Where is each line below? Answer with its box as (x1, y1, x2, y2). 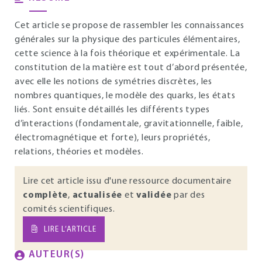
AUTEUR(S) (29, 250, 85, 260)
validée (136, 191, 172, 200)
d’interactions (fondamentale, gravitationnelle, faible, (15, 119, 243, 129)
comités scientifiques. (23, 205, 115, 214)
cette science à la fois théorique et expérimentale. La (15, 49, 240, 58)
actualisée (72, 191, 122, 200)
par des (171, 191, 205, 200)
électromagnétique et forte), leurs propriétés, (15, 133, 211, 143)
